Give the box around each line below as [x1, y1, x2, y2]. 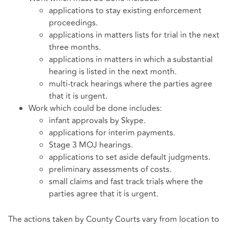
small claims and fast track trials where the [49, 176, 203, 188]
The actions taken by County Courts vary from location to [8, 213, 219, 225]
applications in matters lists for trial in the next [49, 29, 219, 42]
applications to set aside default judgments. [49, 151, 210, 164]
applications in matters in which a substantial [49, 53, 213, 66]
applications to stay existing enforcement [49, 5, 202, 17]
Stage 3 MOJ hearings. [49, 139, 133, 152]
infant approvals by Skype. [49, 115, 146, 127]
